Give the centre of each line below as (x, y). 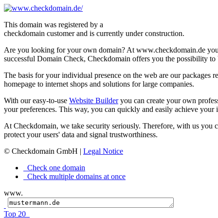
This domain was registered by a (54, 25)
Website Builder (94, 100)
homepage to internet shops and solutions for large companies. (99, 84)
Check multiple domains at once (75, 176)
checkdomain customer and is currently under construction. (94, 33)
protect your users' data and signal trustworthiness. (81, 135)
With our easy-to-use (36, 100)
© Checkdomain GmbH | (44, 151)
